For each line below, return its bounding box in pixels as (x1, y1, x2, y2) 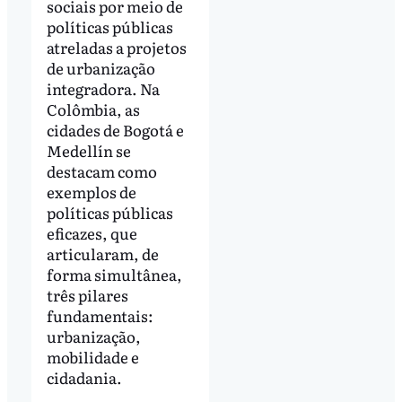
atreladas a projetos (46, 35, 187, 58)
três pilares (46, 283, 128, 306)
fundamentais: (46, 303, 153, 327)
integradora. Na (46, 76, 160, 100)
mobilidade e (46, 345, 139, 368)
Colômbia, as (46, 97, 140, 120)
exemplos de (46, 179, 136, 203)
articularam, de (46, 241, 159, 265)
